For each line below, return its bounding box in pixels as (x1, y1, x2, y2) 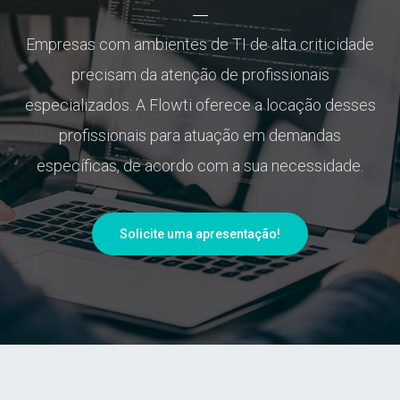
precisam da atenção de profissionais (71, 65, 329, 84)
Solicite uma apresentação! (120, 227, 280, 241)
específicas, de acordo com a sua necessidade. (37, 156, 363, 175)
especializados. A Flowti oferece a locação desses (24, 96, 376, 114)
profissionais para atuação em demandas (59, 126, 341, 145)
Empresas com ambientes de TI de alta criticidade (26, 35, 374, 54)
